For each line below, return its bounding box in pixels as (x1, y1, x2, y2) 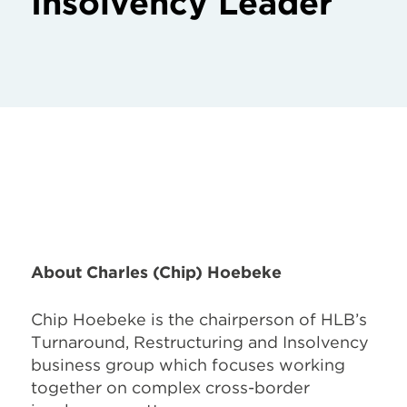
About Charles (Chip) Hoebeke (31, 262, 282, 282)
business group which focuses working (31, 354, 345, 374)
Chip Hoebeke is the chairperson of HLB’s (31, 309, 367, 329)
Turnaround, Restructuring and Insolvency (31, 332, 369, 352)
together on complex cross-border (31, 377, 310, 397)
